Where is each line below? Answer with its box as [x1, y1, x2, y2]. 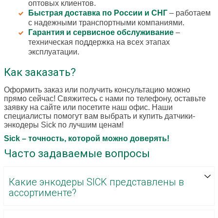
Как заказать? [4, 66, 76, 79]
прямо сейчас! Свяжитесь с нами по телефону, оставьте [4, 94, 206, 103]
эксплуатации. [28, 48, 79, 56]
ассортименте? [9, 187, 76, 199]
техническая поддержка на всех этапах [28, 38, 170, 47]
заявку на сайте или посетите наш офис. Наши [4, 103, 173, 112]
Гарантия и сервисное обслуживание [28, 28, 174, 37]
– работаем [167, 9, 211, 18]
